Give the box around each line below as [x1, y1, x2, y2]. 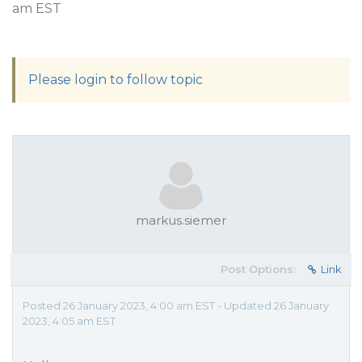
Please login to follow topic [28, 72, 203, 87]
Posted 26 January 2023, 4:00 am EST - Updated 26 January [23, 299, 329, 312]
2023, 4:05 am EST [23, 314, 116, 327]
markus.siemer [136, 213, 226, 228]
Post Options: [221, 263, 296, 276]
